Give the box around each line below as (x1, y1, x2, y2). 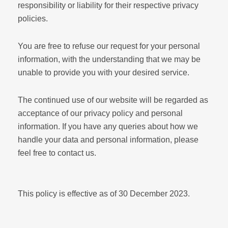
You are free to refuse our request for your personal (18, 42, 200, 51)
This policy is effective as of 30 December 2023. (18, 189, 190, 198)
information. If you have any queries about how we (18, 122, 198, 131)
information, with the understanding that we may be (18, 55, 201, 64)
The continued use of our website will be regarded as (18, 96, 208, 105)
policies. (18, 14, 48, 23)
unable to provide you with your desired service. (18, 68, 189, 77)
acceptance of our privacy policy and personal (18, 109, 183, 118)
